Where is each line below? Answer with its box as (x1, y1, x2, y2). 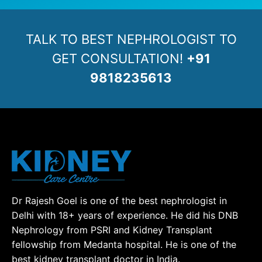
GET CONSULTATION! (51, 50, 187, 66)
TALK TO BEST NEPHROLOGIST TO (25, 31, 237, 47)
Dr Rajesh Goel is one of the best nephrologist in (12, 194, 227, 206)
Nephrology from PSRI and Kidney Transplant (12, 223, 212, 236)
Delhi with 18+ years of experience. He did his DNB (12, 209, 238, 221)
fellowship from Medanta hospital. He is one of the (12, 238, 236, 250)
